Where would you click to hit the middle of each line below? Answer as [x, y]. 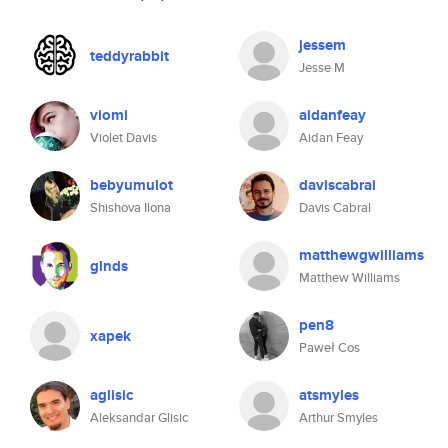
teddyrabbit [129, 56]
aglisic [111, 395]
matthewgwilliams [361, 255]
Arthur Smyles [338, 417]
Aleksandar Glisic [139, 417]
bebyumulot [131, 185]
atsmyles [329, 395]
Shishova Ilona [130, 207]
